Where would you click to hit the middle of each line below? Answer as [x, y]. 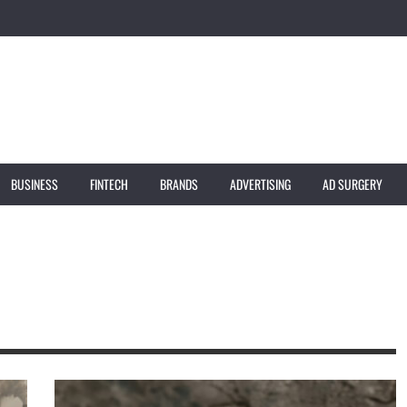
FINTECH [109, 184]
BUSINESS [34, 184]
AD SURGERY [352, 184]
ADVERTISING [260, 184]
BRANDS [179, 184]
